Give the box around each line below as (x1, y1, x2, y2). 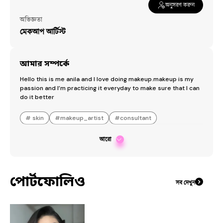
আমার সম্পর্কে (20, 58, 69, 69)
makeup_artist (60, 114, 104, 122)
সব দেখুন (176, 178, 195, 187)
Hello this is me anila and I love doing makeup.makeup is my (20, 75, 194, 83)
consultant (120, 114, 151, 122)
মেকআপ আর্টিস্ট (20, 26, 66, 37)
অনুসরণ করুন (165, 1, 195, 9)
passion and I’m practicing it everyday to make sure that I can (20, 84, 200, 92)
